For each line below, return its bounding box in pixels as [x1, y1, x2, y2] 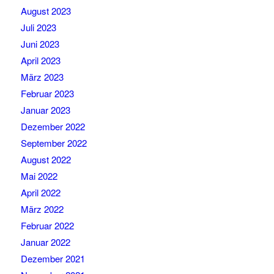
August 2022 [20, 153, 71, 166]
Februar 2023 [20, 87, 74, 100]
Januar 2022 [20, 235, 70, 249]
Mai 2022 [20, 169, 57, 183]
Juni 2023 [20, 37, 59, 51]
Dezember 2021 [20, 252, 85, 265]
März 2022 [20, 202, 64, 216]
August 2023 [20, 4, 71, 18]
